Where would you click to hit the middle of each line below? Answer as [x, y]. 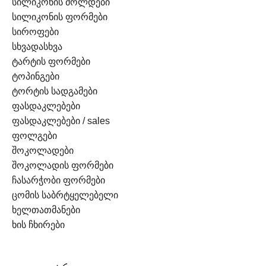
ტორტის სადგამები [55, 91]
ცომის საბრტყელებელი [65, 195]
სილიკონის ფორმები [60, 17]
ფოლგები [34, 136]
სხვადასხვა [37, 47]
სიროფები [35, 32]
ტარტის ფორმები [51, 62]
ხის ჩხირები [38, 225]
